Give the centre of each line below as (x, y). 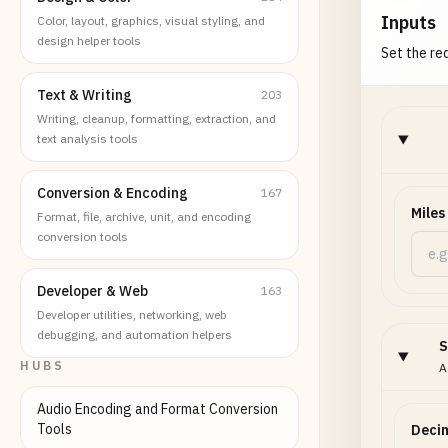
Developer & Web (92, 291)
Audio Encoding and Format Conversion (157, 409)
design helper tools (89, 40)
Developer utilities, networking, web (132, 314)
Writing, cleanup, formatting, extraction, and (156, 118)
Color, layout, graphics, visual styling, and (151, 20)
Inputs (408, 22)
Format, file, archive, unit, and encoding (144, 216)
